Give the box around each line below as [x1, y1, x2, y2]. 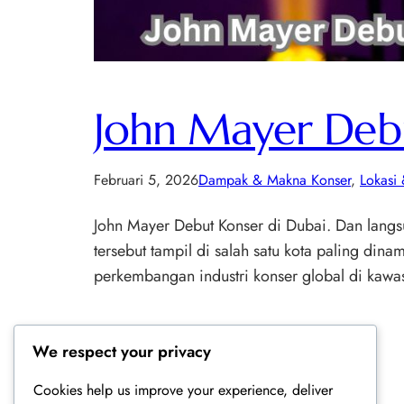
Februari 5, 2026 [94, 170, 198, 191]
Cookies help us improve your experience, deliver [33, 380, 333, 401]
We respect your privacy [32, 340, 211, 364]
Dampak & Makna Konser [198, 170, 351, 191]
